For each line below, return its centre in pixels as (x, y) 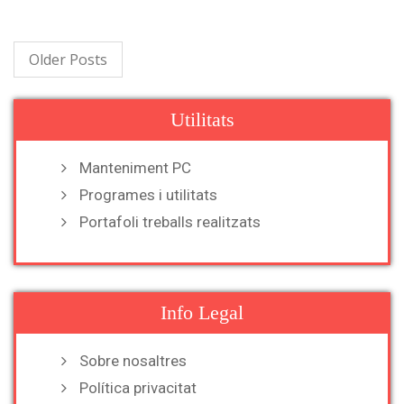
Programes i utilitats (148, 195)
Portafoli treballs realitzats (170, 222)
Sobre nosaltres (133, 361)
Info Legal (202, 312)
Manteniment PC (135, 168)
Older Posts (68, 60)
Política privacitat (138, 388)
